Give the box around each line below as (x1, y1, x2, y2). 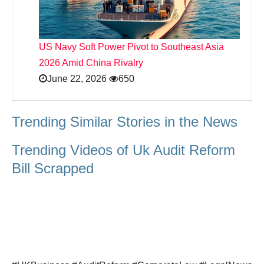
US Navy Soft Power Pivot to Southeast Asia (39, 41, 224, 52)
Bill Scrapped (12, 160, 94, 176)
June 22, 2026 (47, 73, 107, 84)
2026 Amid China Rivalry (39, 57, 143, 68)
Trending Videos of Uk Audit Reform (12, 141, 235, 158)
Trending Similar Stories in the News (12, 113, 237, 130)
